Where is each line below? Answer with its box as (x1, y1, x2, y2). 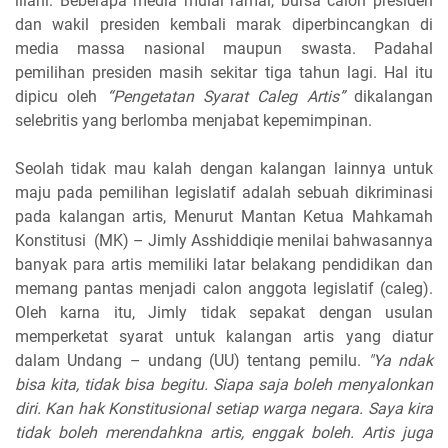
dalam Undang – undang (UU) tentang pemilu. (15, 351, 368, 370)
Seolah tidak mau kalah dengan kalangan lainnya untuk (15, 159, 433, 178)
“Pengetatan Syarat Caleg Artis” (106, 87, 345, 106)
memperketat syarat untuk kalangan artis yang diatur (15, 327, 433, 346)
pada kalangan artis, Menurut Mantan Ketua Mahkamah (15, 207, 433, 226)
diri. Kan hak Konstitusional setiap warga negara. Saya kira (15, 399, 433, 418)
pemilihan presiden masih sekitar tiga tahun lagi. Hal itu (15, 63, 433, 82)
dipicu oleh (15, 87, 107, 106)
